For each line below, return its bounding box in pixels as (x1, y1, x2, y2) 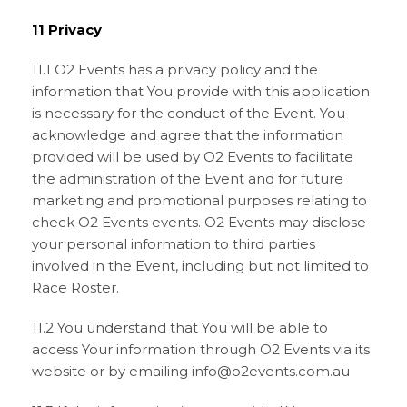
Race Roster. (32, 279, 119, 296)
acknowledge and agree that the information (32, 126, 343, 144)
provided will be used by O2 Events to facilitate (32, 148, 353, 165)
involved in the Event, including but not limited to (32, 257, 369, 274)
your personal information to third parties (32, 235, 315, 253)
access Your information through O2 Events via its (32, 341, 370, 358)
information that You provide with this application (32, 83, 370, 100)
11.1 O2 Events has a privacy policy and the (32, 61, 318, 78)
